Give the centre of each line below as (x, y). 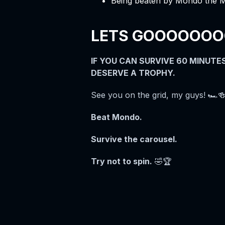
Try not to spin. (121, 161)
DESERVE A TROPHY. (133, 73)
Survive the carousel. (134, 139)
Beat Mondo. (116, 117)
